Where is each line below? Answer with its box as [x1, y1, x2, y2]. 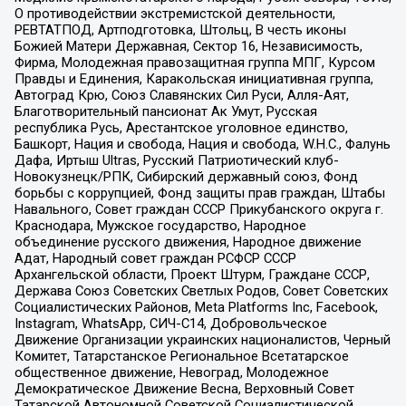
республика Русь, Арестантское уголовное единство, [14, 120, 348, 137]
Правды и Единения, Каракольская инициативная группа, [14, 71, 373, 88]
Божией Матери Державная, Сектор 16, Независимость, [14, 38, 362, 55]
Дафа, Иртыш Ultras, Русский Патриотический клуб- [14, 152, 339, 169]
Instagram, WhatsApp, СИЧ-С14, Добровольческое [14, 315, 327, 333]
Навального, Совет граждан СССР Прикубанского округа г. [14, 201, 383, 218]
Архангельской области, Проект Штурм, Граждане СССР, [14, 266, 370, 284]
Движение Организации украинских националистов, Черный [14, 332, 391, 349]
